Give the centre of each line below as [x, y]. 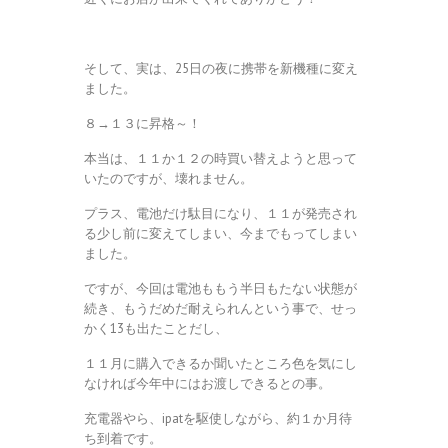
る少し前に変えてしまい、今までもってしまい [220, 233]
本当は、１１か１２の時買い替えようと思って [220, 158]
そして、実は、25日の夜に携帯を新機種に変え [221, 68]
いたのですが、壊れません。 [168, 178]
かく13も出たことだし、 [156, 328]
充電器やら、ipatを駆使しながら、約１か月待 [218, 418]
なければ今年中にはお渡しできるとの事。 [207, 383]
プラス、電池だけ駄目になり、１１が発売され [220, 213]
